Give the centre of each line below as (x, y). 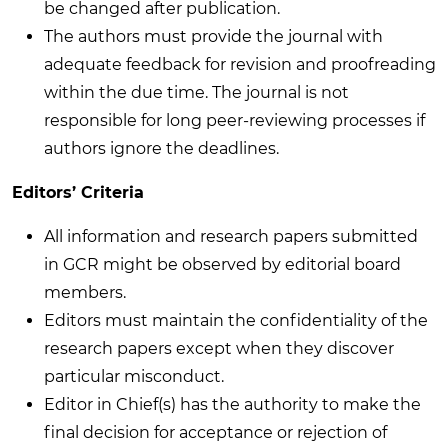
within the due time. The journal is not (196, 92)
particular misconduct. (134, 376)
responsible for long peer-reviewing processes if (234, 120)
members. (85, 292)
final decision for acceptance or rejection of (215, 432)
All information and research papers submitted (231, 236)
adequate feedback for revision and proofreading (240, 64)
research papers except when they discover (219, 348)
